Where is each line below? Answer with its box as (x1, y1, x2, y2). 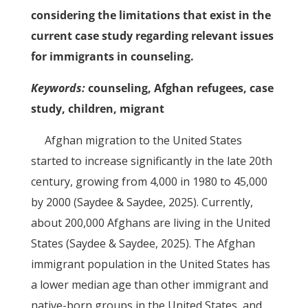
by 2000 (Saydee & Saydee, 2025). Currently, (30, 195, 253, 210)
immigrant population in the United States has (30, 256, 270, 272)
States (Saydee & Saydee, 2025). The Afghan (30, 236, 255, 251)
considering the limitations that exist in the (30, 8, 271, 23)
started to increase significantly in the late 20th (30, 153, 272, 168)
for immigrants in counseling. (30, 49, 199, 64)
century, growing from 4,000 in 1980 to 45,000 (30, 174, 267, 189)
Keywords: (30, 80, 85, 96)
